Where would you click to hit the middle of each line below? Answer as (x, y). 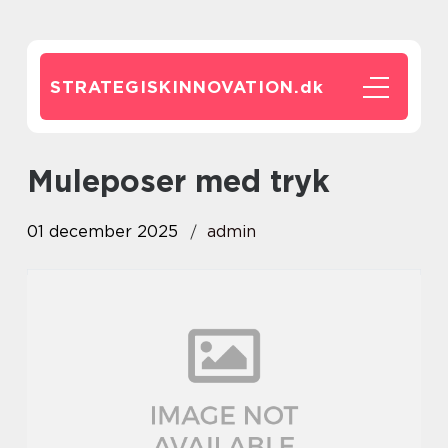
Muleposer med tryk (192, 181)
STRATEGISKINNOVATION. (175, 87)
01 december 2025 (102, 231)
